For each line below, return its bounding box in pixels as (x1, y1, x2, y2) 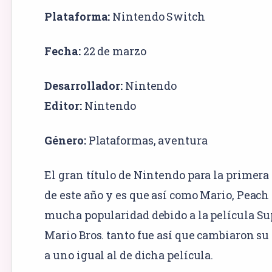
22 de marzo (80, 43, 146, 58)
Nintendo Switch (112, 8, 205, 24)
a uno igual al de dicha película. (44, 247, 214, 262)
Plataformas (88, 132, 154, 148)
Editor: (44, 98, 82, 113)
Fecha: (44, 43, 81, 58)
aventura (158, 132, 208, 148)
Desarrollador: (44, 78, 123, 93)
